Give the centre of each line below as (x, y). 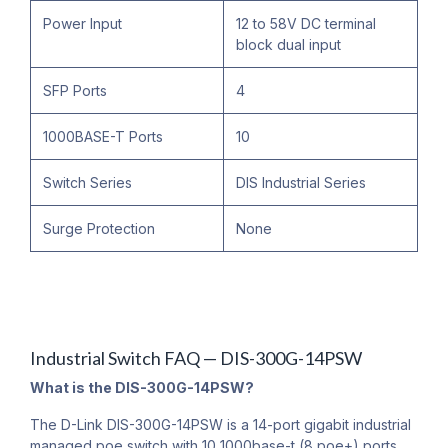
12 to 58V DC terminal (306, 24)
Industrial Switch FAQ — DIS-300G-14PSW (196, 358)
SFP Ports (75, 91)
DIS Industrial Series (301, 183)
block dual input (288, 45)
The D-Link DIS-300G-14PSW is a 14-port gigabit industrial (220, 425)
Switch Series (87, 183)
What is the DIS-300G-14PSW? (142, 388)
